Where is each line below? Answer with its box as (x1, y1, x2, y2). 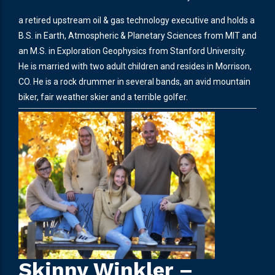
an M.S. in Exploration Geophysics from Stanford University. (18, 45, 248, 56)
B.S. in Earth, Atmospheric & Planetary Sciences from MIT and (18, 30, 257, 41)
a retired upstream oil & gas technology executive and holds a (18, 15, 255, 25)
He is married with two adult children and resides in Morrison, (18, 61, 252, 71)
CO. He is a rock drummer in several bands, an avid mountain (18, 76, 250, 87)
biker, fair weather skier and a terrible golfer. (18, 91, 188, 102)
